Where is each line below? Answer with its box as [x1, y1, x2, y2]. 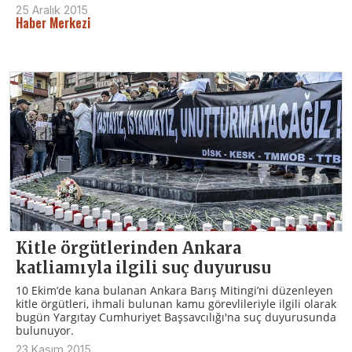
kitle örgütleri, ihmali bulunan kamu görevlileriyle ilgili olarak [16, 296, 336, 312]
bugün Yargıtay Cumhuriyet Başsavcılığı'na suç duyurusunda [16, 310, 336, 325]
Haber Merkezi [16, 13, 90, 33]
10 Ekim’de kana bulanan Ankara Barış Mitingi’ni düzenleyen [16, 283, 333, 299]
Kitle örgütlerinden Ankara [16, 238, 241, 258]
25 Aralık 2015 [16, 3, 88, 17]
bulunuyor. [16, 323, 74, 339]
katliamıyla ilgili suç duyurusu [16, 258, 271, 278]
